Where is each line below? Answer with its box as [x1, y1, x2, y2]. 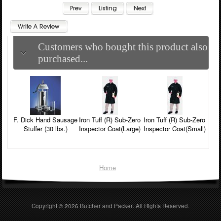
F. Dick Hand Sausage [13, 115, 78, 125]
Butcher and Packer [80, 201, 133, 210]
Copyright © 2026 [32, 201, 80, 210]
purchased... [37, 53, 88, 65]
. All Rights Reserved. [136, 201, 189, 210]
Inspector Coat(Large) [79, 124, 141, 134]
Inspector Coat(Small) [143, 124, 206, 134]
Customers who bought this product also [37, 41, 208, 53]
